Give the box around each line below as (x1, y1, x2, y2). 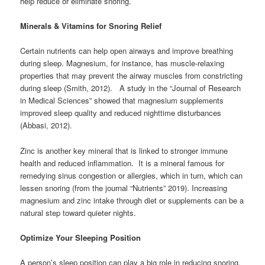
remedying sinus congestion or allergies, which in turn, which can (20, 169, 243, 181)
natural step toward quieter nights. (20, 206, 137, 218)
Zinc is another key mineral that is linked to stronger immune (20, 144, 228, 156)
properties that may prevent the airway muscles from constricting (20, 70, 243, 82)
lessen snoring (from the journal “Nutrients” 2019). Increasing (20, 182, 228, 193)
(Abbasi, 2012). (20, 119, 73, 131)
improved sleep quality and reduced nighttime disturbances (20, 107, 222, 119)
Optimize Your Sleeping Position (20, 231, 141, 243)
